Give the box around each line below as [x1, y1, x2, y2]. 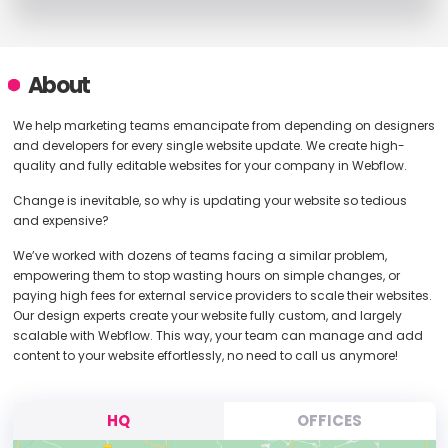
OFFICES [297, 410, 363, 431]
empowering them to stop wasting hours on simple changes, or [12, 267, 400, 284]
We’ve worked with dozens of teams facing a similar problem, [12, 247, 387, 264]
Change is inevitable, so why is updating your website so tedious [12, 192, 407, 209]
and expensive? [12, 212, 109, 229]
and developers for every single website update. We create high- [12, 137, 405, 154]
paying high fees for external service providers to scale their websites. [12, 287, 432, 304]
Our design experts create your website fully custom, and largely [12, 307, 402, 324]
